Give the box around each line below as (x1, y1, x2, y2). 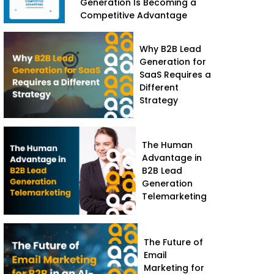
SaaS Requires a (139, 68, 212, 81)
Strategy (139, 94, 179, 106)
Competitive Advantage (80, 9, 187, 21)
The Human (141, 138, 193, 151)
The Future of (144, 235, 204, 248)
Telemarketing (141, 190, 207, 202)
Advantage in (141, 151, 202, 164)
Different (139, 81, 179, 94)
